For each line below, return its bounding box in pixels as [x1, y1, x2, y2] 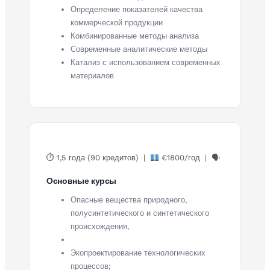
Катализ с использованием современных [71, 57, 221, 67]
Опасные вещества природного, [71, 195, 187, 204]
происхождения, [71, 221, 129, 231]
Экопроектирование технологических [71, 248, 206, 257]
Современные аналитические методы [71, 44, 207, 54]
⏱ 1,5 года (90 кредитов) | [46, 152, 150, 162]
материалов [71, 71, 114, 80]
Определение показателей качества [71, 4, 202, 14]
